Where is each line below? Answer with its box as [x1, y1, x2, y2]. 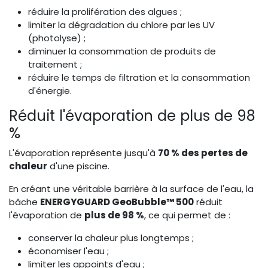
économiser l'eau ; [28, 245, 109, 258]
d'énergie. [28, 84, 72, 98]
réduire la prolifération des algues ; [28, 5, 182, 19]
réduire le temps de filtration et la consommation [28, 71, 250, 84]
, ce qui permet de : [144, 209, 230, 222]
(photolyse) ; [28, 32, 86, 45]
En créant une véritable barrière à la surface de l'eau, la [9, 182, 254, 196]
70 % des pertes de [158, 147, 248, 160]
